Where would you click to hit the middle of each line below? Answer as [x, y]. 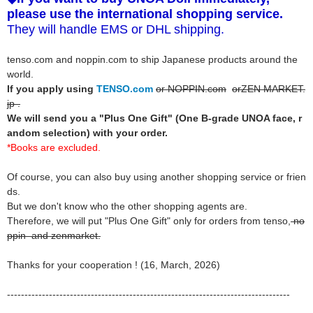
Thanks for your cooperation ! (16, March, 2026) [114, 265]
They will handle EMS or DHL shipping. [116, 29]
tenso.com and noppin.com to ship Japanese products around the [152, 59]
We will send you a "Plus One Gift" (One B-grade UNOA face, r [154, 118]
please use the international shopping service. [145, 14]
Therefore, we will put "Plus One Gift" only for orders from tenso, [149, 221]
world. [20, 74]
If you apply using [52, 89]
